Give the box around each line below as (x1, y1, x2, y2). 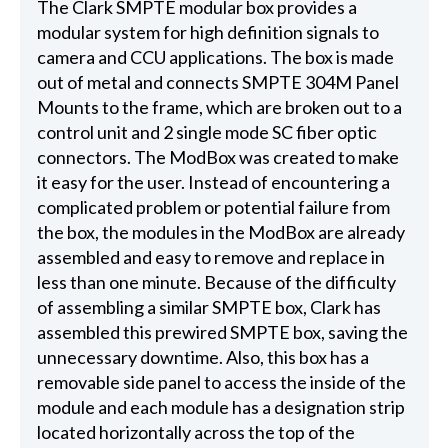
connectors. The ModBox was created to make (36, 146, 399, 169)
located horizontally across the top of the (36, 421, 355, 444)
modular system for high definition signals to (36, 21, 379, 44)
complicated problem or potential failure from (36, 196, 390, 219)
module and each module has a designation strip (36, 396, 405, 419)
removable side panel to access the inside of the (36, 371, 406, 394)
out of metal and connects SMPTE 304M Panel (36, 71, 399, 94)
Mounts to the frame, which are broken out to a (36, 96, 402, 119)
